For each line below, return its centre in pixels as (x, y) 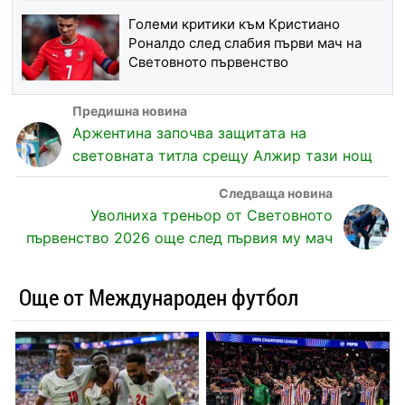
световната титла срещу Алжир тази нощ (222, 156)
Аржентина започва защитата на (189, 133)
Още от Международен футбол (158, 297)
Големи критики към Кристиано (234, 24)
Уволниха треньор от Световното (212, 216)
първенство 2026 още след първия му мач (180, 238)
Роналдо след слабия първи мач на (245, 43)
